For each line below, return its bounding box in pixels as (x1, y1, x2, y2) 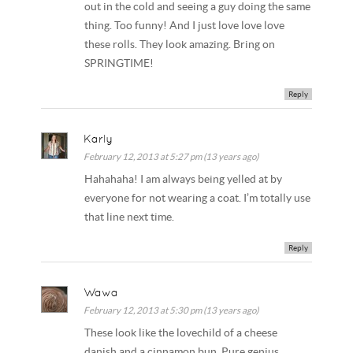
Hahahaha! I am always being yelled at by (84, 173, 283, 185)
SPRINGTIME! (84, 58, 154, 70)
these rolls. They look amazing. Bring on (84, 39, 276, 51)
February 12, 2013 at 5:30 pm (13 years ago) (84, 304, 259, 315)
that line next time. (84, 211, 175, 223)
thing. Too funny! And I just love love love (84, 20, 285, 32)
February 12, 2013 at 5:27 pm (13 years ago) (84, 151, 259, 162)
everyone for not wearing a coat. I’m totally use (84, 192, 311, 204)
